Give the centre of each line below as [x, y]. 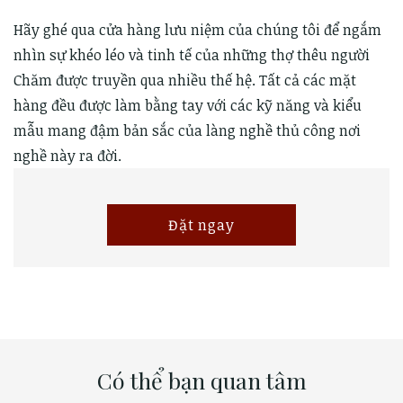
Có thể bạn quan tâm [201, 381]
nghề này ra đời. [67, 156]
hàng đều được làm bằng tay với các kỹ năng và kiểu [188, 106]
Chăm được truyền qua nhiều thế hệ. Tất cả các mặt [185, 81]
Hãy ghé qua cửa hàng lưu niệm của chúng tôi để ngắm [197, 30]
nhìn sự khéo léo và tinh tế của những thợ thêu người [192, 55]
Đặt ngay [201, 225]
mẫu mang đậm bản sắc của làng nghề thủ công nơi [187, 131]
